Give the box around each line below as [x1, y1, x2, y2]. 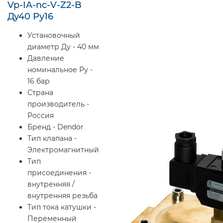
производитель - [27, 99, 89, 109]
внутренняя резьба [27, 191, 98, 200]
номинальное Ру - [27, 65, 93, 74]
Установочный [27, 30, 80, 40]
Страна [27, 88, 53, 97]
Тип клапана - [27, 133, 77, 143]
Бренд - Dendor [27, 122, 84, 131]
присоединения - [27, 168, 91, 177]
